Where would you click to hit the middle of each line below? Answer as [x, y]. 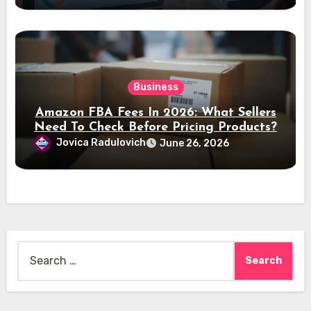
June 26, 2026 [195, 143]
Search [35, 250]
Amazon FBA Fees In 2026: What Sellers [155, 112]
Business [155, 87]
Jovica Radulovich [101, 142]
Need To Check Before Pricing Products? [155, 127]
